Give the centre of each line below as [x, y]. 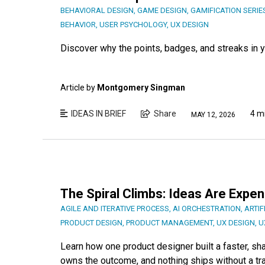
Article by [79, 88]
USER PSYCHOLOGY [133, 25]
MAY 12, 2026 [213, 114]
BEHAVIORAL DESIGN [97, 11]
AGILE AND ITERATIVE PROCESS [115, 209]
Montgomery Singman [141, 88]
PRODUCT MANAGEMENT [169, 223]
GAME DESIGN [162, 11]
